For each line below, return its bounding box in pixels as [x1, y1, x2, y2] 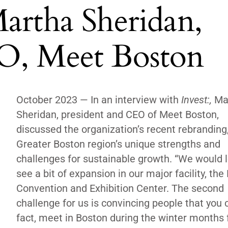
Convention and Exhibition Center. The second [16, 182, 224, 195]
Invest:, [181, 94, 212, 106]
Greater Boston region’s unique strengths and [16, 138, 220, 151]
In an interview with [91, 94, 181, 106]
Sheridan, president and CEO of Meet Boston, [16, 108, 219, 121]
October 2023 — [16, 94, 88, 106]
